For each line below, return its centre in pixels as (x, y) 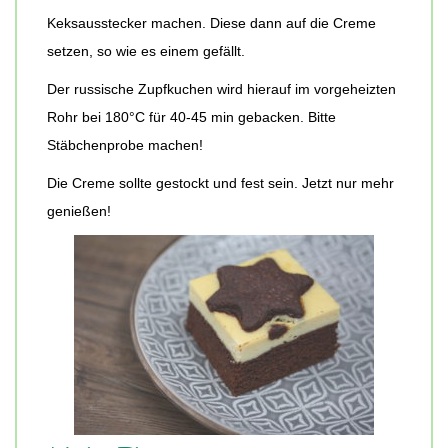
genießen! (79, 211)
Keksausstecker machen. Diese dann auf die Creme (211, 23)
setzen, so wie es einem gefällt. (146, 51)
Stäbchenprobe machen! (125, 145)
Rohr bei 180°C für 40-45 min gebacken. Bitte (191, 117)
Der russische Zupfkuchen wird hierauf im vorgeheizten (221, 89)
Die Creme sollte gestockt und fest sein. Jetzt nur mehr (220, 183)
